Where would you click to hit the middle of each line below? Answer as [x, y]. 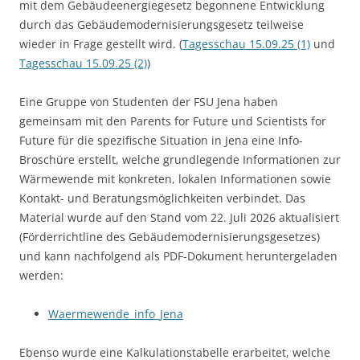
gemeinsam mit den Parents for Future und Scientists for [173, 121]
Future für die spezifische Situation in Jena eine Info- [161, 141]
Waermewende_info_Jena [116, 314]
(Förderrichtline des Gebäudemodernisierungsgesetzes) [170, 237]
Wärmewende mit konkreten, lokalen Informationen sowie [175, 179]
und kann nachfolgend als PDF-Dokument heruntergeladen [178, 256]
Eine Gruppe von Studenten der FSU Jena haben [149, 102]
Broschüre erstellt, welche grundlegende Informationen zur [180, 160]
